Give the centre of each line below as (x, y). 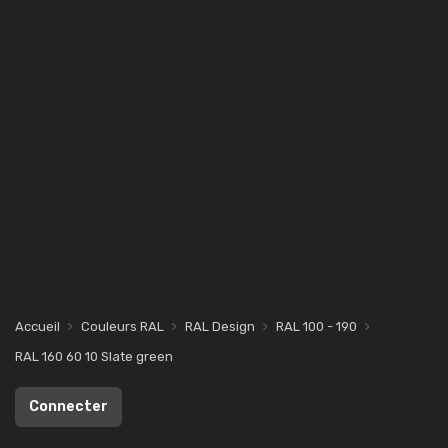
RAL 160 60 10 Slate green (94, 356)
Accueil (37, 326)
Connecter (68, 406)
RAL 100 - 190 (316, 326)
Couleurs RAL (122, 326)
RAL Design (220, 326)
